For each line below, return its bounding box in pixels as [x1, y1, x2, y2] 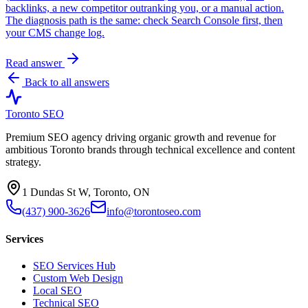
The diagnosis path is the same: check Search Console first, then [5, 14, 283, 27]
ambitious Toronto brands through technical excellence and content [5, 144, 295, 156]
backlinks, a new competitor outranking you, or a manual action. [5, 2, 284, 14]
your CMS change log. [5, 27, 104, 39]
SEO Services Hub [33, 259, 115, 272]
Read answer [5, 57, 65, 69]
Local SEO [33, 284, 82, 296]
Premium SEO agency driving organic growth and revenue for [5, 131, 276, 144]
